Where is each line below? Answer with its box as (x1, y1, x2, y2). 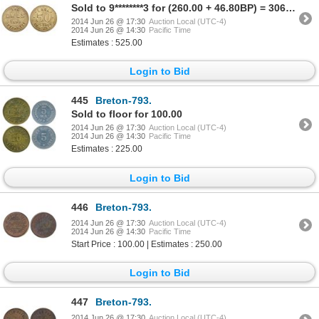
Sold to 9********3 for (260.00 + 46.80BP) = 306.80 (286, 2, 296, 14)
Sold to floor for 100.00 (71, 108, 182, 120)
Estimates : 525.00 (71, 38, 142, 48)
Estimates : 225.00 (71, 144, 142, 155)
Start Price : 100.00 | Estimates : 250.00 (71, 239, 222, 249)
